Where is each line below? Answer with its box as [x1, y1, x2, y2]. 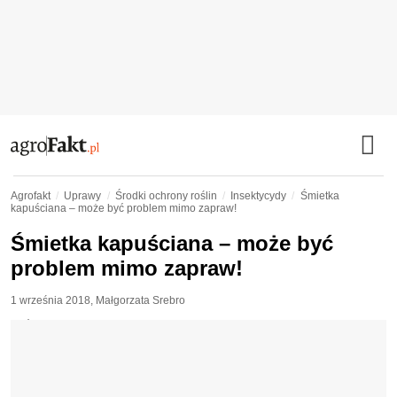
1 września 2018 [11, 294, 90, 307]
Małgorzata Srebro [96, 294, 185, 307]
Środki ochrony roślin [114, 190, 217, 202]
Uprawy [64, 190, 102, 202]
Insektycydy [230, 190, 287, 202]
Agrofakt [11, 190, 51, 202]
